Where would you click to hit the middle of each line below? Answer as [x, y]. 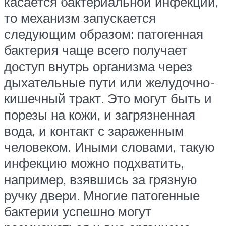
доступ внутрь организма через [98, 66]
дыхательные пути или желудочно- [110, 82]
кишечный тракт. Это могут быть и [108, 98]
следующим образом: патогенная [104, 34]
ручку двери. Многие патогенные [102, 195]
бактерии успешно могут [78, 211]
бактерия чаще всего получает [96, 50]
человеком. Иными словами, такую [109, 147]
